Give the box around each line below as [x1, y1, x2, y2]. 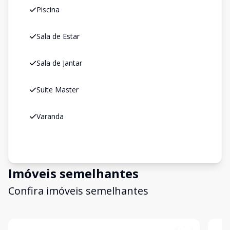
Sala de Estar [36, 31, 80, 41]
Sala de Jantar [36, 58, 82, 68]
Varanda [36, 111, 64, 121]
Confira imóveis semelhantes [8, 184, 148, 198]
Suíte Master [36, 85, 79, 94]
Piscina [36, 5, 60, 14]
